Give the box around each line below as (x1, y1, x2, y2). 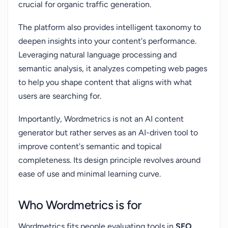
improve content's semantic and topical (18, 141, 162, 151)
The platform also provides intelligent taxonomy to (18, 22, 201, 32)
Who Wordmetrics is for (18, 197, 141, 212)
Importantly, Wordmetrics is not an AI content (18, 114, 184, 124)
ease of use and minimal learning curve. (18, 169, 161, 179)
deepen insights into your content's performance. (18, 36, 196, 46)
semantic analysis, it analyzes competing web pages (18, 64, 207, 73)
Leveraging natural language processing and (18, 50, 177, 60)
